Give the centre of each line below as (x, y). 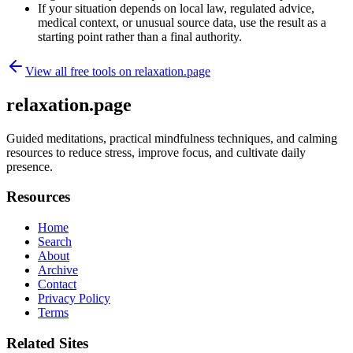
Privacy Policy (74, 299)
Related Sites (47, 343)
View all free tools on (80, 71)
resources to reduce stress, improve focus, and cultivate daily (156, 152)
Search (55, 242)
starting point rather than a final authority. (140, 36)
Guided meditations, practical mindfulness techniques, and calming (172, 138)
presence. (30, 166)
